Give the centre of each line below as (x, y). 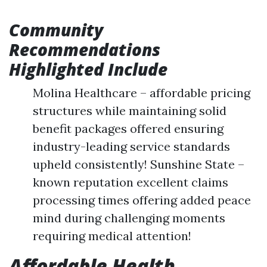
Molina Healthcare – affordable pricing (142, 93)
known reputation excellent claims (131, 182)
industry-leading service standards (131, 146)
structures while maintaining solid (130, 111)
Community (56, 30)
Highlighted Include (88, 69)
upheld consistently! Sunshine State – (139, 164)
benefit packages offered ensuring (128, 128)
